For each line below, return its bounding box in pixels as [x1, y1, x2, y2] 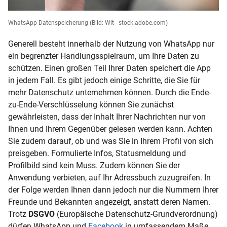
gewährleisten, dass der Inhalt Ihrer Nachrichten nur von [8, 112, 206, 122]
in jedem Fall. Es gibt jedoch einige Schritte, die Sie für [8, 75, 200, 86]
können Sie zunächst [99, 100, 174, 110]
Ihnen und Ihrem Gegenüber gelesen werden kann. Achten [8, 124, 212, 134]
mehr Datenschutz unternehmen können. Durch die [8, 88, 189, 98]
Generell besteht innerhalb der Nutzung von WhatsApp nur [8, 39, 214, 49]
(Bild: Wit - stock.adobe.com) [90, 19, 168, 27]
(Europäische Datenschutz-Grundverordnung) [57, 209, 218, 219]
